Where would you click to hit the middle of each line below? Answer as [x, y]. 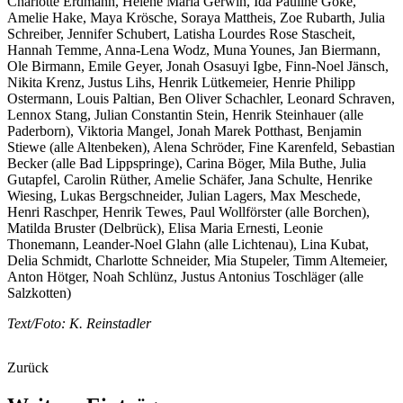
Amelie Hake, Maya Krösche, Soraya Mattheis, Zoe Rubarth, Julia [196, 17]
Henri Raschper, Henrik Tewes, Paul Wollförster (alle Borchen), [188, 211]
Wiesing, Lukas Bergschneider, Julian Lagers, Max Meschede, [184, 195]
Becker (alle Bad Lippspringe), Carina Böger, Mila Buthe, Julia [187, 163]
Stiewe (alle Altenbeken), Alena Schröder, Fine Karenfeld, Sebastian [201, 147]
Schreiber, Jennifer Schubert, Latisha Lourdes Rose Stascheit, [181, 33]
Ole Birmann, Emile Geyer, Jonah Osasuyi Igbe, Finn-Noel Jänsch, [198, 66]
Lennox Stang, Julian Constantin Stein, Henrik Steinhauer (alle [185, 114]
